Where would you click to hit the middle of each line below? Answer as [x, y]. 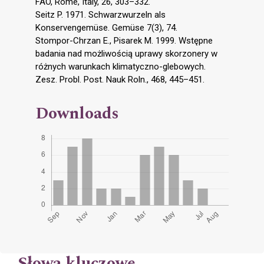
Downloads [77, 114]
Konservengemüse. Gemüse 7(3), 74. [106, 28]
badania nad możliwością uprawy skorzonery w [126, 54]
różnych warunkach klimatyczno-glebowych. [121, 67]
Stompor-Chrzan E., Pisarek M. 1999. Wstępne [124, 41]
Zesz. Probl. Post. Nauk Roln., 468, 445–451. [120, 80]
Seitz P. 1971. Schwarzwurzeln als [100, 15]
